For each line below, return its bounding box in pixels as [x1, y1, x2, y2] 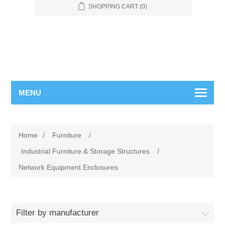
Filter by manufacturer [16, 207, 99, 217]
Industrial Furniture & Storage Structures [21, 147, 150, 155]
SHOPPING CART [88, 3, 138, 10]
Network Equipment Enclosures [19, 163, 119, 171]
